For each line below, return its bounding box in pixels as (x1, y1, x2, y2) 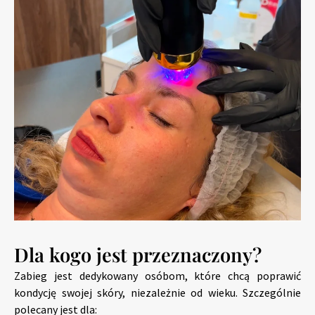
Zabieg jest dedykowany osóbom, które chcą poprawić (14, 268, 301, 283)
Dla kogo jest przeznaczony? (14, 241, 262, 267)
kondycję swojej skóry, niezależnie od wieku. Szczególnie (14, 285, 301, 300)
